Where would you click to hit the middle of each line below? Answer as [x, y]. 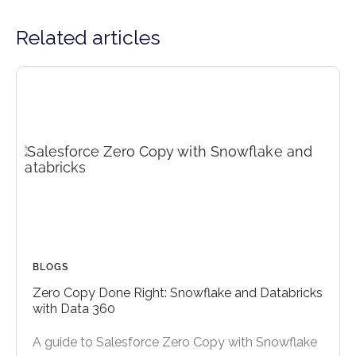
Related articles [88, 37]
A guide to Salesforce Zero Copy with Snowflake [175, 342]
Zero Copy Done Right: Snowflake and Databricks [178, 293]
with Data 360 [75, 309]
